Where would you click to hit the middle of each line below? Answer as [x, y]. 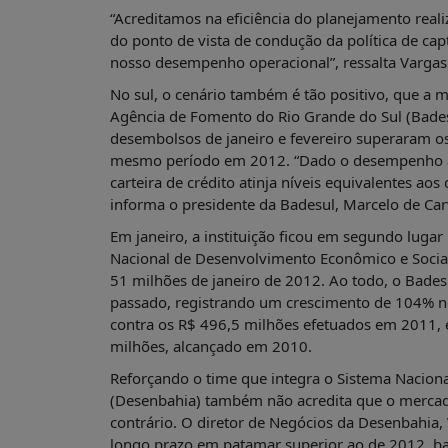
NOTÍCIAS [74, 37]
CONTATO [53, 272]
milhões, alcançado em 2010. [210, 346]
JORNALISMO [85, 192]
